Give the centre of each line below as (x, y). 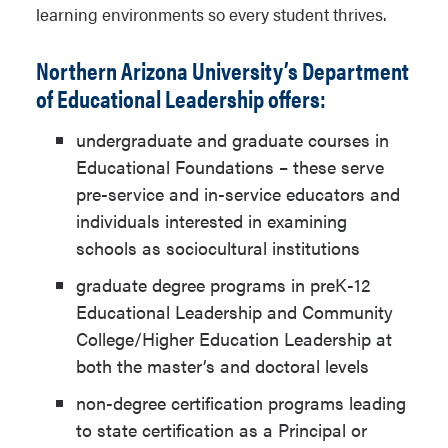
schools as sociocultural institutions (218, 247)
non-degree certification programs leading (241, 402)
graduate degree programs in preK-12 (223, 284)
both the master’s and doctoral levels (222, 365)
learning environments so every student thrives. (211, 14)
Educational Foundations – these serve (230, 166)
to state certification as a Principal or (221, 429)
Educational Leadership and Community (234, 311)
